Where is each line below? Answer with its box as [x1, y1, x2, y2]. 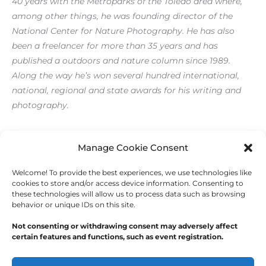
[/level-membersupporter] [12, 129, 119, 140]
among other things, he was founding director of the [12, 11, 233, 21]
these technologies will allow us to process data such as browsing [12, 189, 245, 198]
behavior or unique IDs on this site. [12, 200, 135, 209]
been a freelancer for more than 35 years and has [12, 40, 218, 50]
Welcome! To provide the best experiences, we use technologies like [12, 168, 252, 177]
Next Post [202, 172, 245, 182]
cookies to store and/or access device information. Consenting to [12, 179, 243, 188]
